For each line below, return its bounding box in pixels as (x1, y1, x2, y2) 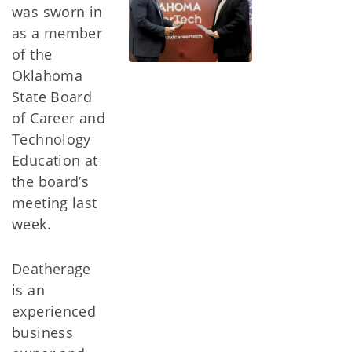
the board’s (12, 172, 90, 191)
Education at (12, 151, 98, 170)
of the (12, 45, 53, 64)
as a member (12, 24, 103, 42)
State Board (12, 87, 93, 106)
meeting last (12, 193, 97, 212)
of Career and (12, 108, 105, 127)
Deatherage (12, 259, 91, 278)
